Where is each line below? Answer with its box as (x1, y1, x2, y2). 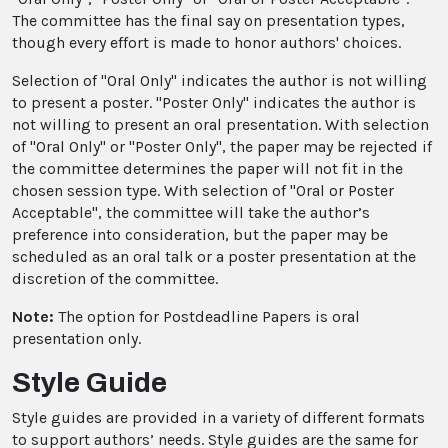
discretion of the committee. (12, 269, 218, 289)
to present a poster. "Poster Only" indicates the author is (12, 93, 416, 113)
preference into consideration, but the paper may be (12, 225, 388, 245)
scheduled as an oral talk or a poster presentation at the (12, 247, 416, 267)
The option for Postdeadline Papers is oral (58, 307, 360, 327)
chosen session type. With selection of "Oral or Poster (12, 181, 394, 201)
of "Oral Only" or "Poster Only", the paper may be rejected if (12, 137, 432, 157)
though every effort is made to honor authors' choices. (12, 33, 401, 53)
